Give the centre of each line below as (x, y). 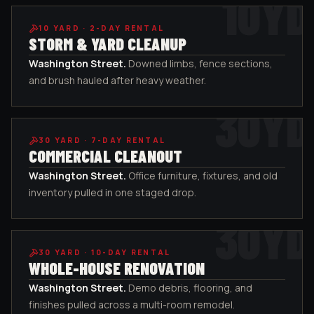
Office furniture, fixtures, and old (203, 176)
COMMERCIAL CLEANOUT (105, 156)
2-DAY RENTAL (127, 28)
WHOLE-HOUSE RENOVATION (117, 268)
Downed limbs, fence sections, (200, 63)
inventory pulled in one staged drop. (112, 192)
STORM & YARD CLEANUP (108, 44)
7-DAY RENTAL (128, 140)
